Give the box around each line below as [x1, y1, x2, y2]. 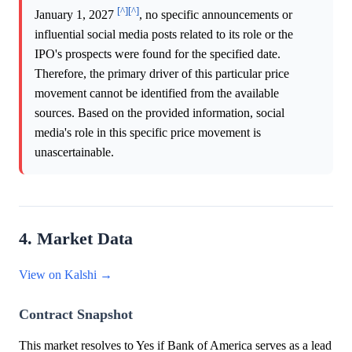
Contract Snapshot [19, 306, 133, 323]
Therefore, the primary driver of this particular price [35, 67, 289, 81]
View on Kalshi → [19, 268, 112, 282]
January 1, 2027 [35, 8, 117, 22]
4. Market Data [19, 229, 133, 249]
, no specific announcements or [139, 8, 292, 22]
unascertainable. [35, 145, 114, 159]
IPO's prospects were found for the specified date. [35, 47, 280, 61]
